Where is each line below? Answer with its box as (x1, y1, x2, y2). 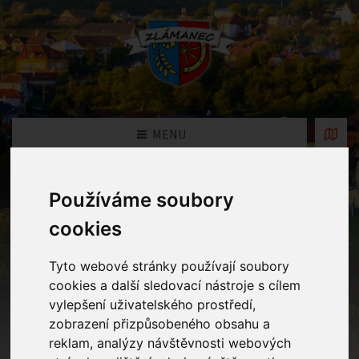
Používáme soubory (49, 188, 235, 212)
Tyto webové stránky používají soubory (49, 258, 290, 275)
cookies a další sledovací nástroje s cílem (49, 277, 301, 294)
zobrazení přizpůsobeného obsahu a (49, 316, 271, 333)
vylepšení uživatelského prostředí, (49, 296, 256, 313)
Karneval (143, 235, 184, 249)
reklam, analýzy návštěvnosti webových (49, 335, 292, 352)
